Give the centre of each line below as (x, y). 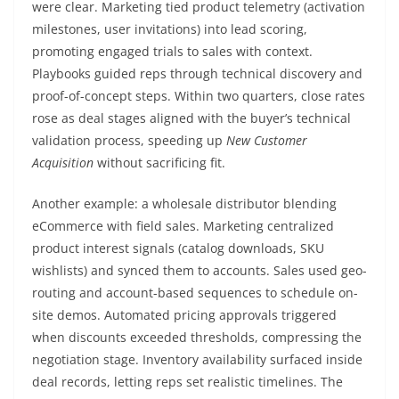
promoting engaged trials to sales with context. (172, 51)
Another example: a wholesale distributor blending (184, 204)
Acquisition (63, 163)
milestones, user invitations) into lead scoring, (170, 29)
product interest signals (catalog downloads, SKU (178, 248)
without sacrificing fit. (159, 163)
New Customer (267, 140)
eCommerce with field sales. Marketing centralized (183, 226)
